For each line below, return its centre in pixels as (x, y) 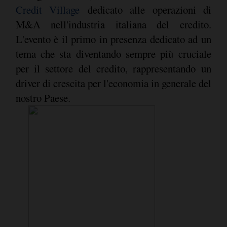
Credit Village (47, 9)
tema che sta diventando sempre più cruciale (113, 53)
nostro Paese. (43, 98)
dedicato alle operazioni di (145, 9)
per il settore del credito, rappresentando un (113, 68)
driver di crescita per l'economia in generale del (113, 83)
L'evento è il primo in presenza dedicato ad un (113, 39)
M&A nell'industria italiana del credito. (113, 24)
